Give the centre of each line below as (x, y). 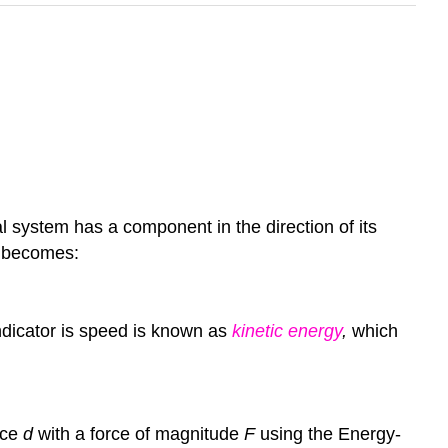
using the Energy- (328, 434)
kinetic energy (287, 330)
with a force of (94, 434)
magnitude (199, 434)
